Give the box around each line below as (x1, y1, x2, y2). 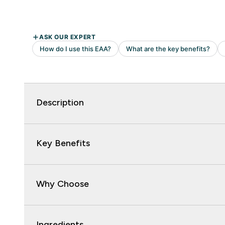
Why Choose (36, 179, 89, 189)
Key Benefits (36, 138, 90, 149)
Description (36, 97, 84, 108)
